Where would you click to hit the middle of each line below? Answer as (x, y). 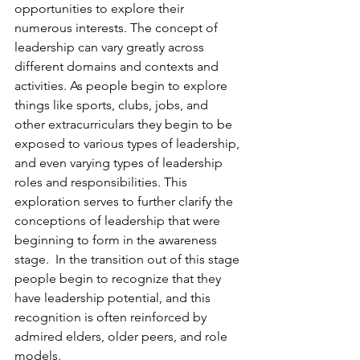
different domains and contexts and (118, 66)
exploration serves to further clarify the (125, 201)
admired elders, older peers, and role (123, 336)
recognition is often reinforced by (112, 317)
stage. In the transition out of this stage (129, 259)
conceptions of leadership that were (119, 221)
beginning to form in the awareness (117, 240)
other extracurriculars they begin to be (125, 124)
